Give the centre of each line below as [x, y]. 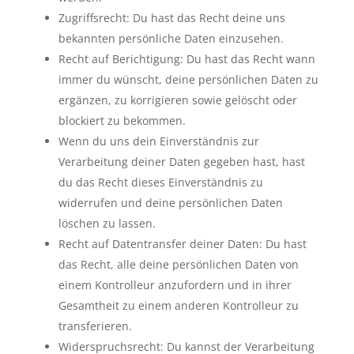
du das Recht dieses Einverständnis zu [160, 182]
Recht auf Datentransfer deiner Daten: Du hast [182, 244]
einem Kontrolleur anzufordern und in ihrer [175, 285]
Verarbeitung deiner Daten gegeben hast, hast [181, 162]
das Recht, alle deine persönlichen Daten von [178, 264]
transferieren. [95, 326]
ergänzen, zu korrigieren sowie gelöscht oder [177, 100]
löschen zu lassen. [107, 223]
